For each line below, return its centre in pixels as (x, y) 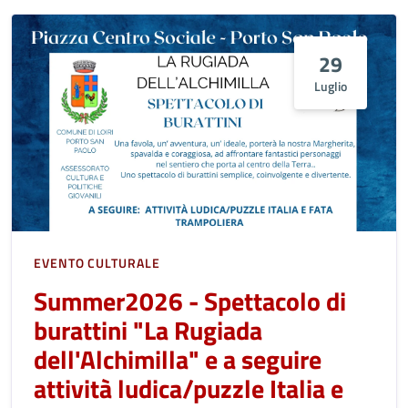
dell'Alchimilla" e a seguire (178, 359)
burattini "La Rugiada (148, 330)
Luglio (331, 86)
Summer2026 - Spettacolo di (190, 301)
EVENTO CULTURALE (97, 262)
